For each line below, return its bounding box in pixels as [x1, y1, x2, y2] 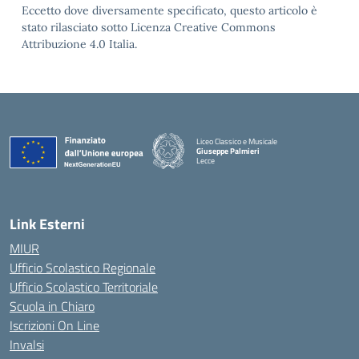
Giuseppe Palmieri [196, 144, 260, 157]
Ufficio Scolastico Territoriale [10, 277, 158, 296]
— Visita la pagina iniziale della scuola [196, 163, 319, 175]
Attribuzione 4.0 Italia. [22, 37, 137, 51]
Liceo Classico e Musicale [196, 135, 277, 147]
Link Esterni [10, 213, 85, 235]
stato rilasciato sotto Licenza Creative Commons [22, 20, 276, 34]
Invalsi [10, 335, 44, 354]
